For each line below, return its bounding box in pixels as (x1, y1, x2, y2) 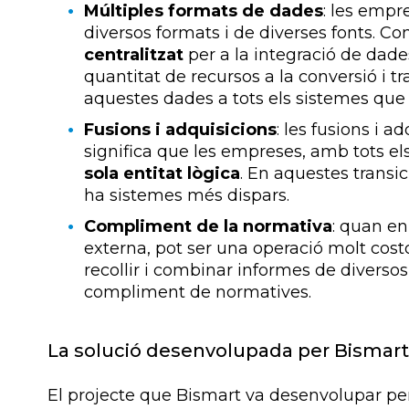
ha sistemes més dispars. (84, 184, 289, 205)
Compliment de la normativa (84, 215, 332, 236)
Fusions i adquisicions (84, 119, 277, 140)
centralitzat (84, 44, 184, 65)
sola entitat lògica (84, 163, 240, 184)
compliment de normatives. (84, 281, 311, 302)
